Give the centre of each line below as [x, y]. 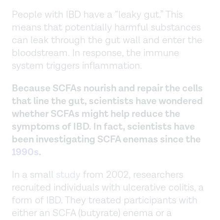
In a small [34, 175]
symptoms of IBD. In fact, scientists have [103, 126]
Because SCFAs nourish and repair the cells [107, 88]
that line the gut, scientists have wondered [107, 101]
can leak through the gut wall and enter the [107, 40]
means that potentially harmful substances [106, 27]
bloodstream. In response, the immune [96, 53]
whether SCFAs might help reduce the [96, 114]
